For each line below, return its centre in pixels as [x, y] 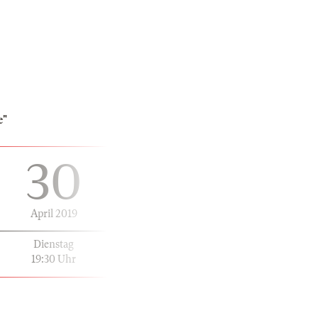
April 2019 [54, 213]
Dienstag [54, 244]
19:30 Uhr [54, 259]
